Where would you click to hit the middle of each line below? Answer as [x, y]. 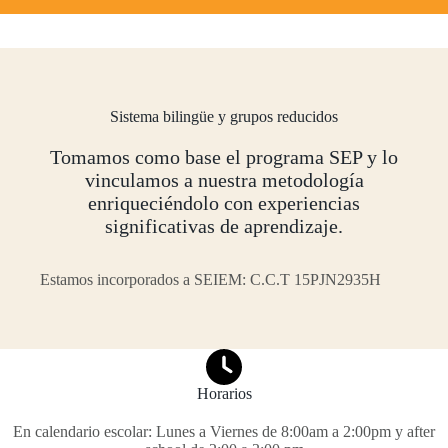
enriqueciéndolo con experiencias [224, 203]
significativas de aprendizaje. [224, 226]
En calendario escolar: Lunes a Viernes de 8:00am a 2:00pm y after [224, 431]
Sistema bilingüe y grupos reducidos [224, 116]
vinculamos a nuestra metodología [224, 180]
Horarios [224, 393]
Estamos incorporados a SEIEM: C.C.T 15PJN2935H [210, 279]
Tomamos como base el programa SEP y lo [224, 157]
